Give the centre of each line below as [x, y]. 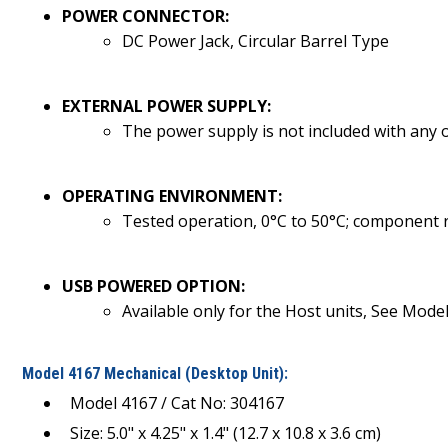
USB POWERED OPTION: [153, 285]
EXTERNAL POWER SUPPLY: [166, 105]
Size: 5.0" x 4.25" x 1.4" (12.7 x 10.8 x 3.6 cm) [221, 432]
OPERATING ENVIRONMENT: [172, 195]
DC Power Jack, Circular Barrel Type [255, 40]
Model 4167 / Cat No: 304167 [173, 402]
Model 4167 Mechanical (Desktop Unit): [155, 373]
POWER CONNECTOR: [145, 15]
